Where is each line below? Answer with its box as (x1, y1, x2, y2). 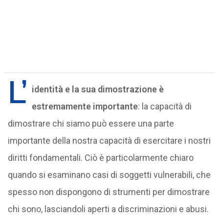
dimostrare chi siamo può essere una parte (7, 118, 174, 129)
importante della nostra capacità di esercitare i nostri (7, 135, 211, 146)
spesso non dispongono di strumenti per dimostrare (7, 187, 210, 197)
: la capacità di (137, 101, 192, 111)
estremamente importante (31, 101, 138, 111)
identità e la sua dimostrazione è (31, 84, 164, 94)
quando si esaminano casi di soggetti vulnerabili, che (7, 170, 211, 180)
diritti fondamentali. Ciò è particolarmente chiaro (7, 153, 194, 163)
